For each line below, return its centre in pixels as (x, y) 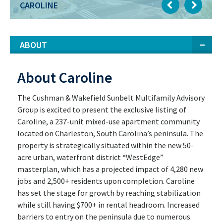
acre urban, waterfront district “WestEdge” (90, 157)
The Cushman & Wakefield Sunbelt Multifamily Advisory (111, 97)
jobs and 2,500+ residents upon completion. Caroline (106, 181)
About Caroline (65, 77)
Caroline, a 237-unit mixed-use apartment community (109, 121)
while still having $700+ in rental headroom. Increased (109, 204)
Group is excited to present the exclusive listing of (102, 109)
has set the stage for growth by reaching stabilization (109, 193)
